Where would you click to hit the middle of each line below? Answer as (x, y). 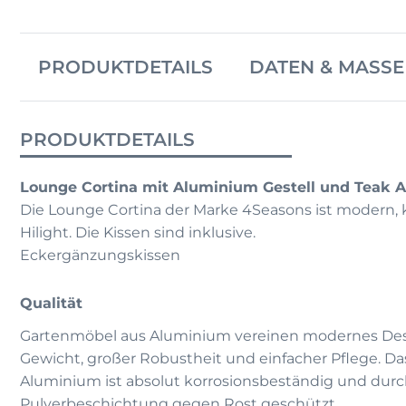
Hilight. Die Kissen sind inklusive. (138, 233)
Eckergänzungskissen (100, 256)
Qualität (51, 304)
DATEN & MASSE (321, 68)
